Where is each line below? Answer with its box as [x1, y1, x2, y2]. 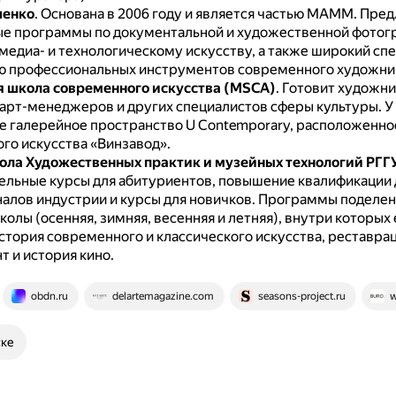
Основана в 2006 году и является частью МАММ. [40, 5, 360, 22]
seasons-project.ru [257, 290, 346, 302]
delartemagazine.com [111, 290, 214, 302]
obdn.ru [30, 290, 68, 302]
